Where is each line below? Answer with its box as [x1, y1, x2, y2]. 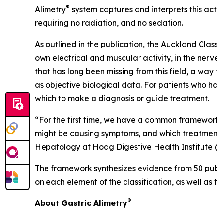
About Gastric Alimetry [35, 198, 127, 208]
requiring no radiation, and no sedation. [35, 17, 185, 28]
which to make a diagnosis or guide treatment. [35, 93, 211, 103]
